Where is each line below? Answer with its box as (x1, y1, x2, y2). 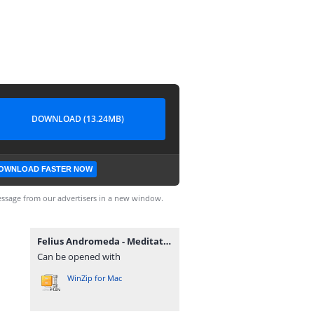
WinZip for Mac (67, 273, 122, 283)
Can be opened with (37, 250, 121, 263)
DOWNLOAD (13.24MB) (32, 113, 124, 125)
